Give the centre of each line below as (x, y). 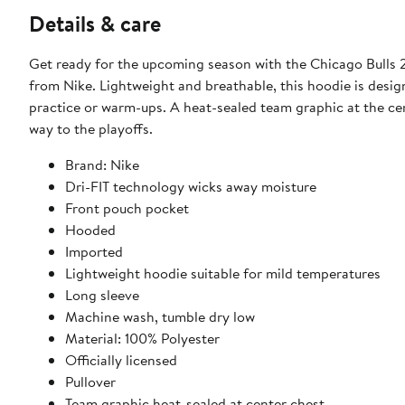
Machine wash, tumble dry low (160, 316)
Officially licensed (121, 359)
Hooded (90, 229)
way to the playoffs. (91, 128)
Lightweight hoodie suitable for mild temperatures (223, 273)
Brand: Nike (102, 164)
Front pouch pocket (127, 207)
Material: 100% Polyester (142, 338)
